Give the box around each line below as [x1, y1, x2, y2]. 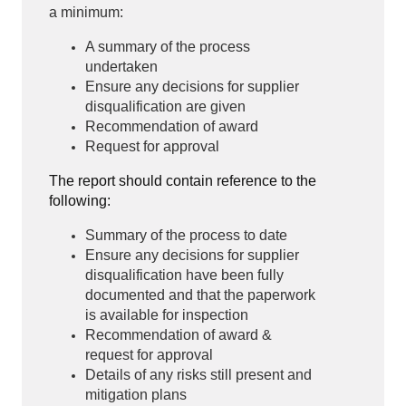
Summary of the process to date [85, 227, 287, 244]
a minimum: [49, 5, 123, 21]
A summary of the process [85, 39, 250, 55]
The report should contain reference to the [49, 173, 316, 189]
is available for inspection [85, 307, 248, 324]
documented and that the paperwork [85, 287, 315, 304]
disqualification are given [85, 99, 246, 115]
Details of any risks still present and [85, 367, 312, 383]
